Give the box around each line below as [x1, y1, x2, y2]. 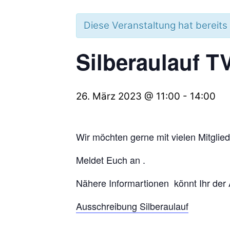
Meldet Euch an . [76, 153, 145, 167]
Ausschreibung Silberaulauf [76, 199, 188, 213]
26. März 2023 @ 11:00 [76, 90, 180, 103]
